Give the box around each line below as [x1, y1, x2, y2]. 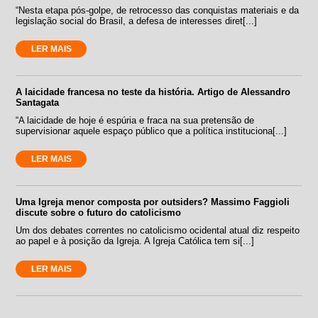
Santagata [16, 97, 60, 108]
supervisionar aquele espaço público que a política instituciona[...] [16, 125, 287, 136]
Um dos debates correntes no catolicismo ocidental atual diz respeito [16, 224, 300, 236]
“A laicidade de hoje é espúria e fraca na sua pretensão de [16, 114, 255, 126]
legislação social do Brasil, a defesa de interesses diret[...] [16, 15, 258, 26]
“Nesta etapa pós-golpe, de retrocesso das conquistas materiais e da [16, 4, 300, 16]
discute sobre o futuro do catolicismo [16, 207, 182, 218]
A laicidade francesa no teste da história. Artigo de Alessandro [16, 86, 291, 97]
